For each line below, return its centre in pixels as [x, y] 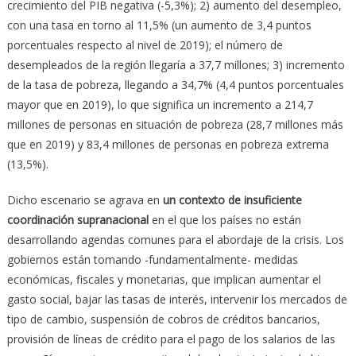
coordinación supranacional [77, 219]
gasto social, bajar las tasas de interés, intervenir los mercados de [177, 299]
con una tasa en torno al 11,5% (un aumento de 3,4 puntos [159, 25]
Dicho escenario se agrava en [83, 199]
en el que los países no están [224, 219]
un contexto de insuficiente [230, 199]
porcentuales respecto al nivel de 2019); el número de [145, 44]
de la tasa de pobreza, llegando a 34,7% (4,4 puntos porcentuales [175, 84]
